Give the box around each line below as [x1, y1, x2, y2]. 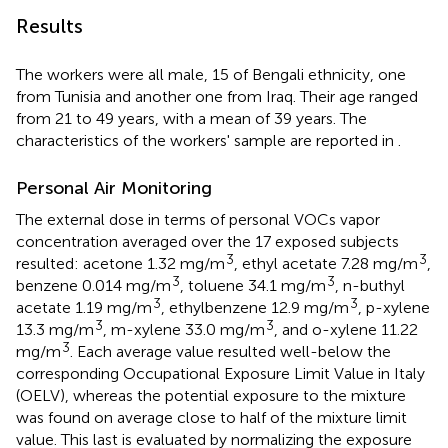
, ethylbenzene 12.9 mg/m [161, 298, 349, 318]
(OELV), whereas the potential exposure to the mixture [16, 386, 406, 406]
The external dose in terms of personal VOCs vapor [16, 210, 380, 230]
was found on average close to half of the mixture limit [16, 408, 407, 428]
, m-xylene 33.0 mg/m [103, 320, 265, 340]
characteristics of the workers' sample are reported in [16, 131, 398, 151]
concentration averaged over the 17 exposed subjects [16, 232, 399, 252]
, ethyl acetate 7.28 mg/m [234, 254, 418, 274]
